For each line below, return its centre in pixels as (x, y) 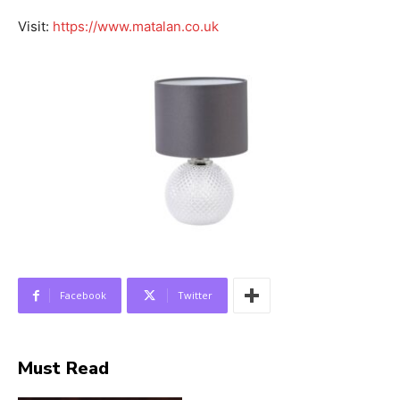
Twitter (195, 296)
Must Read (63, 369)
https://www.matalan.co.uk (136, 26)
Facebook (83, 296)
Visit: (35, 26)
